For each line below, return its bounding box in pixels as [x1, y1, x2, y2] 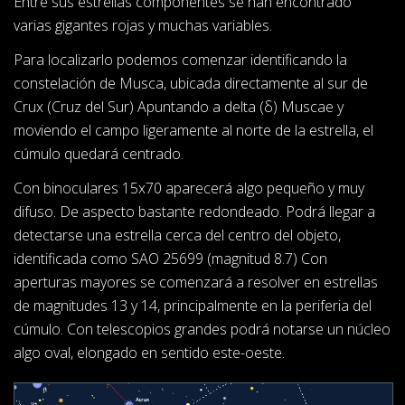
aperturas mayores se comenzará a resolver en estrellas [14, 272, 378, 293]
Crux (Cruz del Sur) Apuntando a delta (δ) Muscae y [14, 97, 344, 118]
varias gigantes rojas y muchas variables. [14, 15, 272, 36]
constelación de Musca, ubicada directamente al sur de [14, 73, 368, 94]
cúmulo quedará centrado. [14, 144, 184, 165]
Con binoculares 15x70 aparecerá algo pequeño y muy [14, 178, 364, 199]
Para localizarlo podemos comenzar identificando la [14, 50, 347, 71]
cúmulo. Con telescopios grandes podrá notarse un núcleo [14, 319, 391, 340]
